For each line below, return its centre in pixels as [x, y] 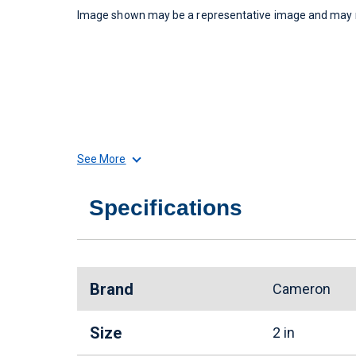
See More [102, 159]
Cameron [305, 289]
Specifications [166, 208]
